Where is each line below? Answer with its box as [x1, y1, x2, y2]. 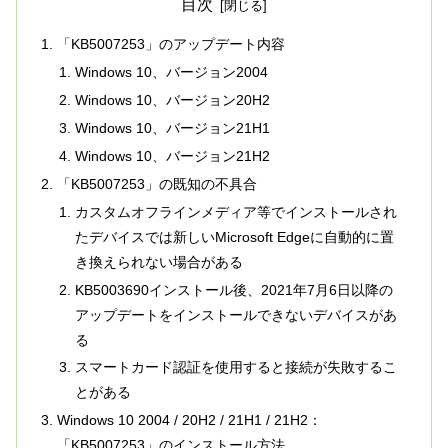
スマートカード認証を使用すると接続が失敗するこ [74, 359, 397, 376]
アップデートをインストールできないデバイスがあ [74, 306, 397, 323]
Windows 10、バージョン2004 [74, 64, 268, 81]
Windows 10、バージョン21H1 [74, 120, 270, 137]
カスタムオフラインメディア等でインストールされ [74, 203, 397, 220]
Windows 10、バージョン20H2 [74, 92, 270, 109]
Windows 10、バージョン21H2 [74, 147, 270, 164]
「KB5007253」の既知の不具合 [57, 175, 258, 192]
